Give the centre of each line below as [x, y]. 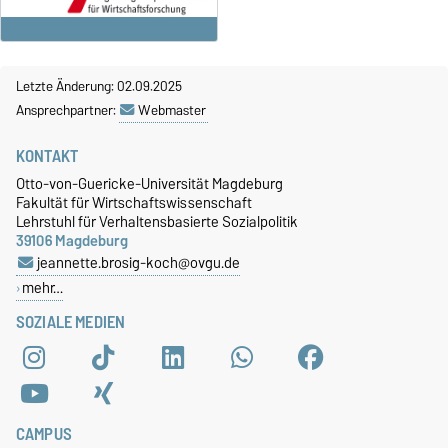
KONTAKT [47, 155]
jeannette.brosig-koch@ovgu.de [138, 262]
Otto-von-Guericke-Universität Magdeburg [149, 183]
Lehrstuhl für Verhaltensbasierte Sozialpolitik [157, 221]
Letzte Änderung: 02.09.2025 [99, 85]
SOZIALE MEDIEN [71, 321]
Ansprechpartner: [67, 109]
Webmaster [172, 109]
